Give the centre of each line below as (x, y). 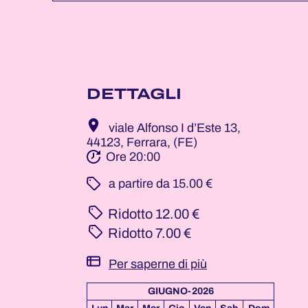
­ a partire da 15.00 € (159, 184)
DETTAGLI (134, 94)
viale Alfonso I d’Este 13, (175, 128)
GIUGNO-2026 (180, 291)
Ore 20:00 (133, 157)
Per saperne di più (158, 264)
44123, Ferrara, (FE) (142, 142)
